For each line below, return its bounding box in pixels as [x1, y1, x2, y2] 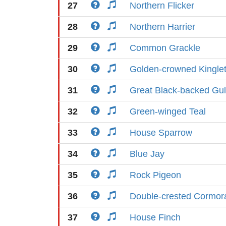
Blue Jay [130, 149, 164, 159]
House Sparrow [130, 128, 192, 138]
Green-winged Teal [130, 106, 206, 117]
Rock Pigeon [130, 170, 181, 180]
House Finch [130, 212, 181, 222]
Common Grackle [130, 43, 200, 53]
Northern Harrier [130, 22, 195, 32]
